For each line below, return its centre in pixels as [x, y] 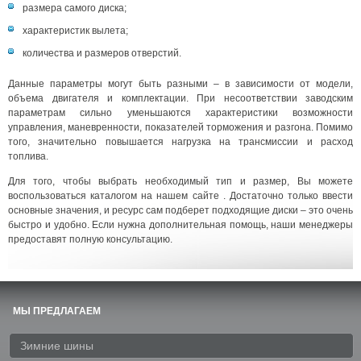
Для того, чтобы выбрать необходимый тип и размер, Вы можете [180, 181]
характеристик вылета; [75, 30]
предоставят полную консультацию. [90, 239]
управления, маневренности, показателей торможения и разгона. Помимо [180, 127]
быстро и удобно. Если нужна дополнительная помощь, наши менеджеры [180, 224]
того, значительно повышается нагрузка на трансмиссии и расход [180, 141]
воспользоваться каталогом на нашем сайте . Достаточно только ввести [180, 195]
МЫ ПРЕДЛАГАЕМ [57, 311]
